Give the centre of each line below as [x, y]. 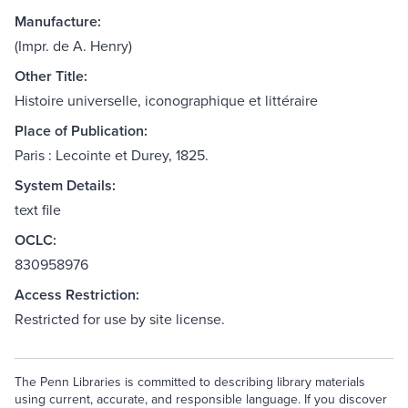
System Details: [65, 186]
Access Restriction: [77, 295]
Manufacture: [58, 22]
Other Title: [51, 76]
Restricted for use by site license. [120, 319]
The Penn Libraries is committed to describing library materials [190, 382]
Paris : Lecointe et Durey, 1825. [112, 155]
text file [38, 210]
